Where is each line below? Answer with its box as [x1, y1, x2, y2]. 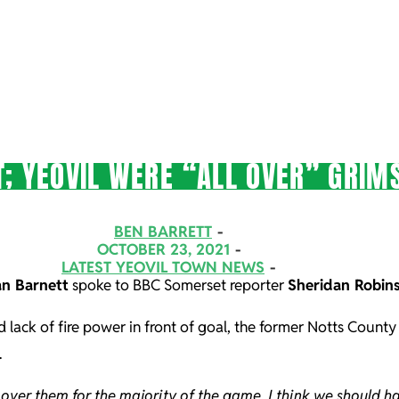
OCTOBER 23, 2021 [96, 240, 230, 260]
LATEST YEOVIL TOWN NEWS [61, 257, 265, 278]
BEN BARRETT [114, 222, 212, 242]
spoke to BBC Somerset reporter [68, 275, 288, 296]
